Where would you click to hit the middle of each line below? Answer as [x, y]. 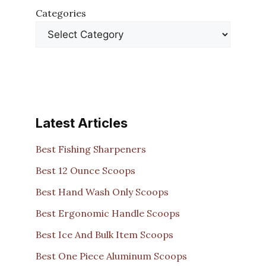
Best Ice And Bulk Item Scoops [104, 235]
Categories [61, 13]
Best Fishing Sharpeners [91, 149]
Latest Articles [82, 123]
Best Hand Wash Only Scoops [102, 192]
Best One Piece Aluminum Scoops [111, 256]
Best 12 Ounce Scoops [85, 170]
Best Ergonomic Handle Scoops [108, 213]
